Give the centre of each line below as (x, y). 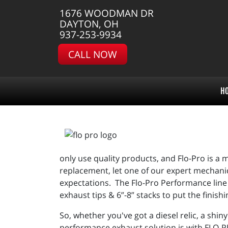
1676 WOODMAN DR (107, 13)
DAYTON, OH (89, 24)
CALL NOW (93, 54)
